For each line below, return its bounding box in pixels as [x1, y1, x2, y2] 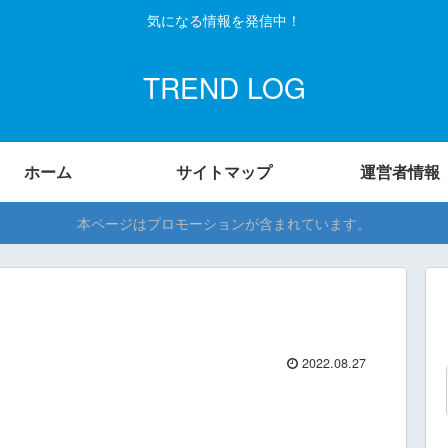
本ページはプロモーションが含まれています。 [77, 212, 371, 234]
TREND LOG [142, 66, 306, 107]
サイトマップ [176, 159, 272, 183]
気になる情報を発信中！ [147, 10, 301, 31]
